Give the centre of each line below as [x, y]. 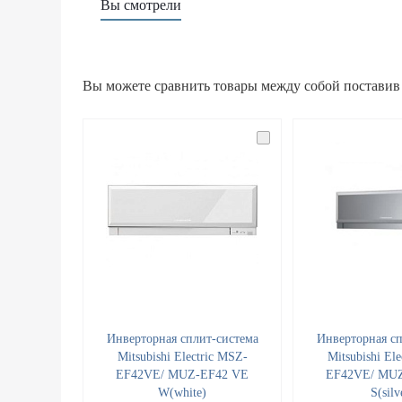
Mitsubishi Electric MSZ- [182, 357]
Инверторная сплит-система [182, 339]
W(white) [182, 393]
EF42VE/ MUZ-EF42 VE [182, 375]
